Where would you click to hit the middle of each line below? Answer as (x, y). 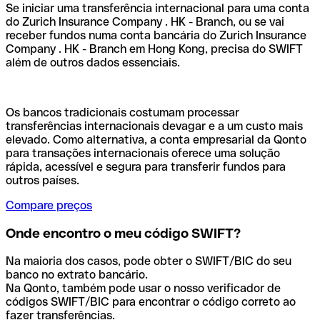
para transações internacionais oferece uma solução (143, 154)
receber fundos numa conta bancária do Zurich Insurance (156, 36)
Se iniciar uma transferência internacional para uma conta (157, 9)
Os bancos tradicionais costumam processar (122, 113)
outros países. (42, 181)
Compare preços (49, 206)
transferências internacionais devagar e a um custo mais (154, 126)
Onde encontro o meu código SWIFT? (123, 234)
